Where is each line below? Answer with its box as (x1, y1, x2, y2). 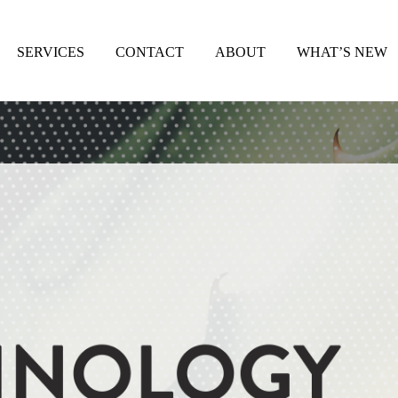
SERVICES (16, 44, 84, 60)
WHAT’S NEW (296, 44, 387, 60)
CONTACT (115, 44, 184, 60)
